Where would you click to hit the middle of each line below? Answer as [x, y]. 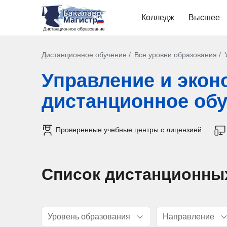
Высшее [204, 17]
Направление [188, 217]
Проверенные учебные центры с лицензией [129, 130]
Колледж [158, 17]
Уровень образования [89, 217]
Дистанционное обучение [84, 55]
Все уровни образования [176, 55]
